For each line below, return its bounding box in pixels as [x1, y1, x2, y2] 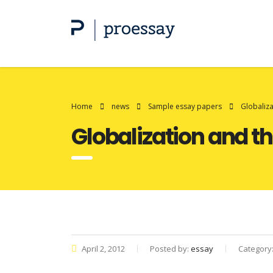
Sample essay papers [148, 101, 222, 112]
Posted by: [150, 243, 191, 254]
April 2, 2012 [80, 243, 125, 254]
